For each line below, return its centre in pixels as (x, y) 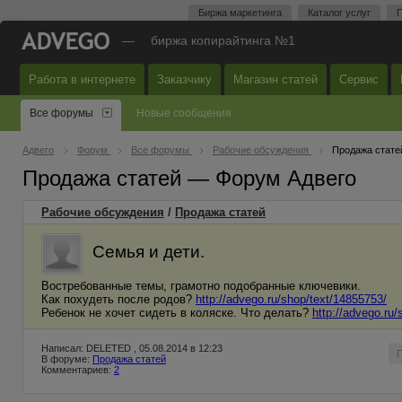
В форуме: (67, 359)
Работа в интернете (82, 79)
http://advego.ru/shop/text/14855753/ (291, 299)
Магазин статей (275, 79)
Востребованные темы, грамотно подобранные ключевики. (201, 286)
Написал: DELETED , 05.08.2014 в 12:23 (132, 348)
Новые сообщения (184, 113)
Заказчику (184, 79)
